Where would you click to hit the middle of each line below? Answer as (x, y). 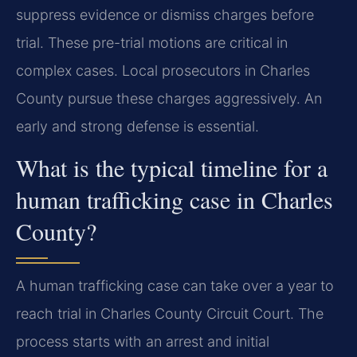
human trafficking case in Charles (175, 200)
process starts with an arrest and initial (143, 342)
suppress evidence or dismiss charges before (165, 14)
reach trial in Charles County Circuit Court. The (170, 314)
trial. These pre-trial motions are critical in (152, 42)
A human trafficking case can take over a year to (175, 286)
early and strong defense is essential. (137, 126)
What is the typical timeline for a (172, 168)
